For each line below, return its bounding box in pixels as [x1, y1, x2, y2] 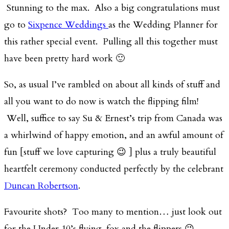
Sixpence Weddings [28, 18, 108, 32]
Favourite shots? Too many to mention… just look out [4, 205, 222, 219]
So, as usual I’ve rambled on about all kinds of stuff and [4, 78, 220, 91]
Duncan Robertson [4, 179, 78, 193]
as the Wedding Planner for [108, 18, 218, 32]
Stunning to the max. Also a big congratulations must [4, 2, 220, 15]
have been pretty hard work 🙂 [4, 52, 125, 65]
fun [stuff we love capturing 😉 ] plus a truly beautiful [4, 146, 216, 159]
